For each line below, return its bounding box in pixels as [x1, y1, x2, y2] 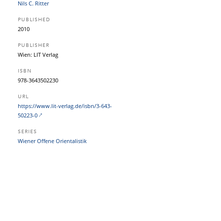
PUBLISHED [18, 17, 50, 23]
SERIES [18, 129, 37, 135]
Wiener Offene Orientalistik [18, 137, 87, 145]
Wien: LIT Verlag [18, 51, 58, 58]
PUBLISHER [18, 43, 49, 48]
